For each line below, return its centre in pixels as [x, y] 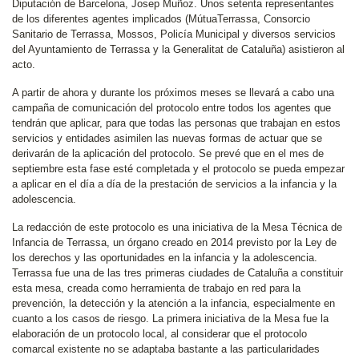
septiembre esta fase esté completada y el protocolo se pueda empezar [178, 169]
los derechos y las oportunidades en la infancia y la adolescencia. [165, 258]
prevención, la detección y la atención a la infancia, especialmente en [173, 303]
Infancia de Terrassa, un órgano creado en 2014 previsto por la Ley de [174, 242]
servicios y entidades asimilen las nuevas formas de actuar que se [167, 138]
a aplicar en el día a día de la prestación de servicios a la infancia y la [174, 184]
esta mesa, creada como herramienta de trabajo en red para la [156, 288]
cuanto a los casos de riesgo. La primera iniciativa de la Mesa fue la [170, 319]
